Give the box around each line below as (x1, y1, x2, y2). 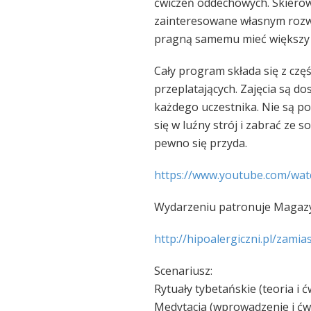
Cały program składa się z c (154, 63, 294, 78)
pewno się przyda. (154, 135, 247, 151)
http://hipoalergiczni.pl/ (154, 231, 276, 246)
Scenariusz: (154, 263, 212, 278)
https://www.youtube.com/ (154, 167, 291, 183)
